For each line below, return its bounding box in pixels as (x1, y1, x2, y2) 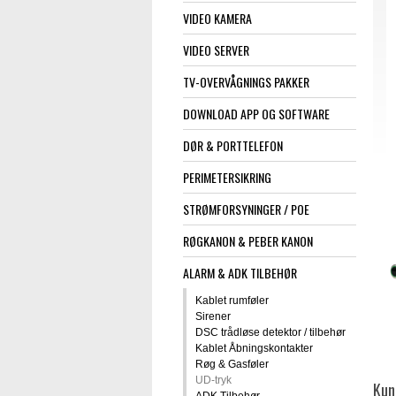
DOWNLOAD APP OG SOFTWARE (183, 106, 330, 126)
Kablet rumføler (195, 296, 269, 309)
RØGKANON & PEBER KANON (183, 233, 313, 253)
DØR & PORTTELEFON (183, 138, 283, 157)
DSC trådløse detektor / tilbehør (195, 328, 346, 341)
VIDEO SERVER (183, 42, 249, 62)
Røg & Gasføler (195, 360, 269, 373)
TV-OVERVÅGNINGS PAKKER (183, 74, 309, 94)
